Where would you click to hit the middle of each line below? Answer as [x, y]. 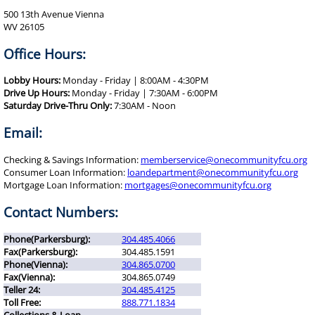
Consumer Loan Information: [65, 173]
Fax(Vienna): [29, 277]
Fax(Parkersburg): [40, 252]
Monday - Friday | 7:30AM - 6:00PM [144, 93]
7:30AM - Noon [144, 106]
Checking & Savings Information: [72, 160]
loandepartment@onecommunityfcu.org [213, 173]
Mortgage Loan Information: [64, 185]
